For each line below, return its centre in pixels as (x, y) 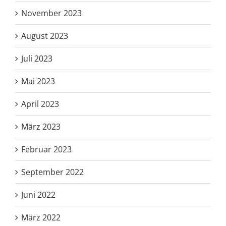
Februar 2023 (46, 149)
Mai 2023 (38, 81)
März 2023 (41, 126)
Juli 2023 (37, 58)
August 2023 (45, 36)
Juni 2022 (38, 194)
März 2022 (41, 217)
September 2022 (52, 172)
